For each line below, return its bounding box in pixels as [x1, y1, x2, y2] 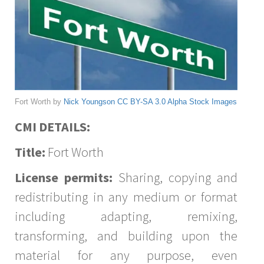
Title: [15, 143, 45, 160]
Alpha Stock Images [167, 97, 237, 106]
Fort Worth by [15, 97, 64, 106]
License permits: [15, 169, 113, 186]
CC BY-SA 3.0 [117, 97, 166, 106]
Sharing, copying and [113, 169, 237, 186]
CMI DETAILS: [15, 118, 90, 135]
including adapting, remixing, [15, 207, 237, 225]
